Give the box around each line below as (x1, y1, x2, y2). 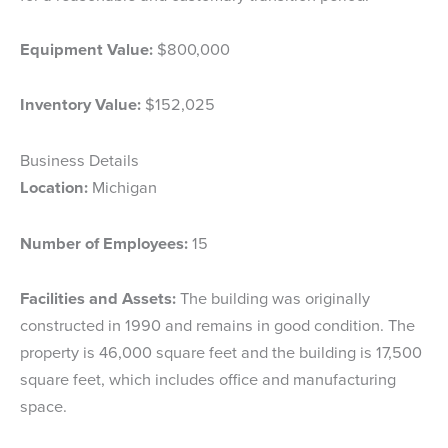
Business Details (20, 148, 139, 173)
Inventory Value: (20, 92, 145, 118)
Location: (20, 175, 92, 200)
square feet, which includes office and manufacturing (20, 367, 396, 393)
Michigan (92, 175, 157, 200)
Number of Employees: (20, 230, 192, 256)
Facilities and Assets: (20, 286, 180, 312)
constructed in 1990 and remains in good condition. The (20, 313, 415, 339)
